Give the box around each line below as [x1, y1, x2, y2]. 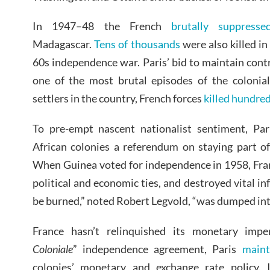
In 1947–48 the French [33, 19, 171, 33]
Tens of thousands [94, 37, 180, 51]
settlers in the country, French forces [33, 92, 204, 105]
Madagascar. [33, 37, 95, 51]
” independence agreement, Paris [73, 242, 242, 256]
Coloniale [33, 242, 73, 256]
